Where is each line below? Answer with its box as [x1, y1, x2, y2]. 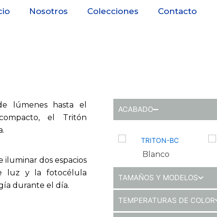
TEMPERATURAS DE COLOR [118, 196, 215, 205]
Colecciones [87, 6, 139, 16]
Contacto [158, 6, 197, 16]
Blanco [142, 150, 170, 159]
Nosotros [29, 6, 68, 16]
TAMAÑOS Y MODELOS [118, 173, 198, 182]
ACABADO [118, 105, 153, 114]
